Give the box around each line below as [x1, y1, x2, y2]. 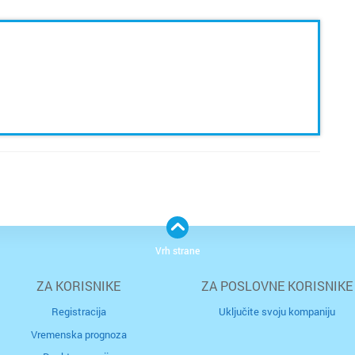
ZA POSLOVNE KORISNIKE [200, 277, 353, 295]
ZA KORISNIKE [36, 277, 120, 295]
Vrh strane [155, 244, 200, 258]
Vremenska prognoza [30, 326, 127, 342]
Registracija [51, 304, 106, 319]
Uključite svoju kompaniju [218, 304, 335, 319]
